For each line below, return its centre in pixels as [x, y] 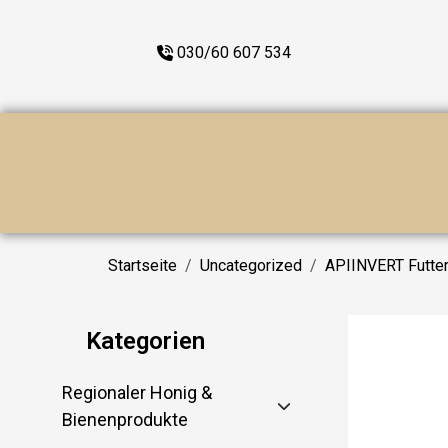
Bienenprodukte [124, 419]
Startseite [142, 265]
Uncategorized [251, 265]
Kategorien [145, 341]
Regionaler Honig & [136, 392]
